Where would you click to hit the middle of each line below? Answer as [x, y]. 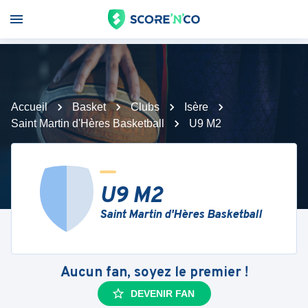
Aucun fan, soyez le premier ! [154, 273]
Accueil [29, 107]
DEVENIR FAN [162, 294]
